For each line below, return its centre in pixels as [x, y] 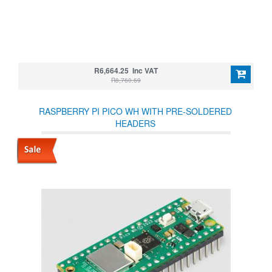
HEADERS [135, 123]
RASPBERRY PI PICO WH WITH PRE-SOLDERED [135, 111]
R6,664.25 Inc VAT [126, 70]
